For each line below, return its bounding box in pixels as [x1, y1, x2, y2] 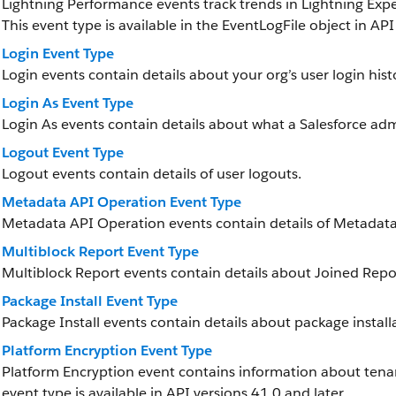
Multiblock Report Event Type [2, 242, 199, 261]
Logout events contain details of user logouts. [2, 164, 301, 183]
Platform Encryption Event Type [2, 341, 212, 360]
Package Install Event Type [2, 292, 178, 310]
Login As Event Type [2, 94, 133, 112]
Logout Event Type [2, 143, 124, 162]
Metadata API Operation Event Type [2, 193, 241, 211]
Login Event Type [2, 44, 114, 63]
